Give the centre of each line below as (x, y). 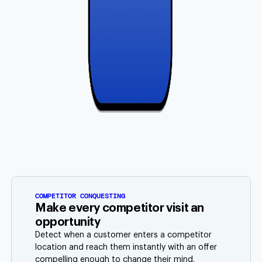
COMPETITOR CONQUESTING (80, 196)
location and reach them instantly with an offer (126, 248)
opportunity (68, 223)
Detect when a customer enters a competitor (123, 235)
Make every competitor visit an (120, 208)
